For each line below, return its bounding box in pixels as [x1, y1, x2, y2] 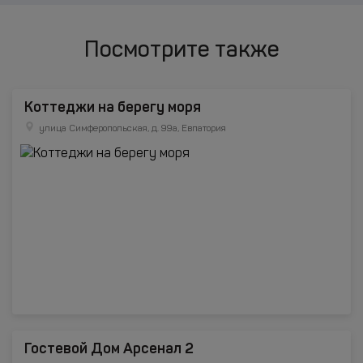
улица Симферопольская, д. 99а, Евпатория [39, 124, 226, 134]
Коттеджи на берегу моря [24, 98, 201, 116]
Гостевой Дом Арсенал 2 [24, 340, 194, 357]
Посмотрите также [83, 40, 280, 62]
